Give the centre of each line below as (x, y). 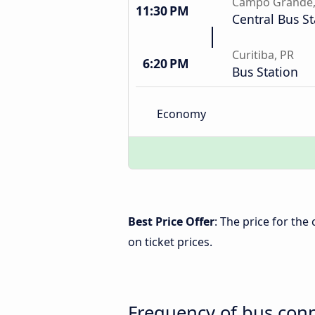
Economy (181, 114)
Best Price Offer (171, 221)
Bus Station (265, 72)
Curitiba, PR (263, 55)
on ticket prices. (170, 242)
